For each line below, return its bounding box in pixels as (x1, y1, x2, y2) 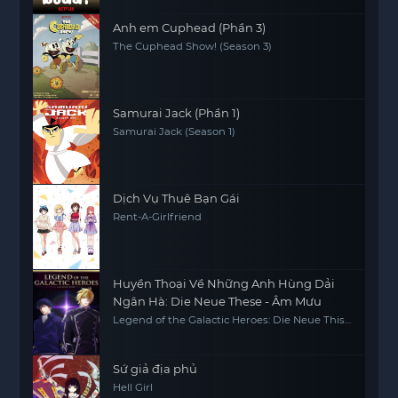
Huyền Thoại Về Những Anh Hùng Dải (113, 276, 336, 291)
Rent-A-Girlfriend (113, 211, 203, 223)
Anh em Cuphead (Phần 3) (113, 20, 267, 35)
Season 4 (113, 325, 161, 338)
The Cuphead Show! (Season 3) (113, 40, 273, 52)
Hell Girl (113, 381, 154, 394)
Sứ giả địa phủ (113, 362, 198, 376)
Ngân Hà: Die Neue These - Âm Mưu (113, 294, 322, 308)
